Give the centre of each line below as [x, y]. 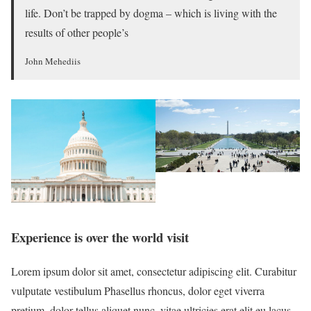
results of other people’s [77, 33]
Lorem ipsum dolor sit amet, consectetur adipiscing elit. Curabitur [154, 271]
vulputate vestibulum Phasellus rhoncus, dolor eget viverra [138, 291]
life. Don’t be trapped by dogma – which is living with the [151, 13]
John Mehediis [53, 61]
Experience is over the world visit [100, 237]
